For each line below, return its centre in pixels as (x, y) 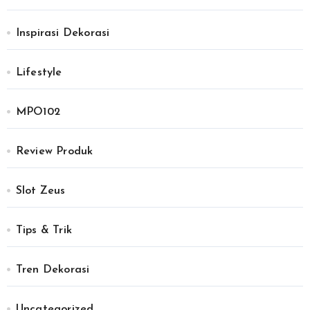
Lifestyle (39, 73)
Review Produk (54, 152)
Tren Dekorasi (53, 270)
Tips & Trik (44, 231)
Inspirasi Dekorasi (63, 34)
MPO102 (38, 112)
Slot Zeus (40, 191)
